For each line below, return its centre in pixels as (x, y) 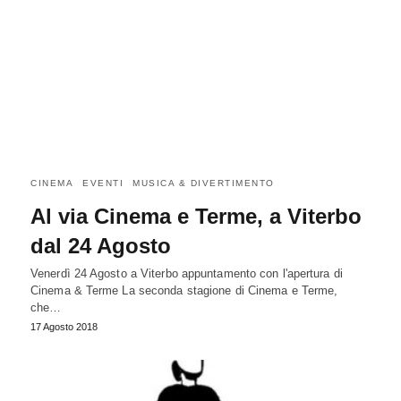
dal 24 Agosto (101, 246)
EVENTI (103, 183)
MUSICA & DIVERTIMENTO (204, 183)
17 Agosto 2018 (64, 327)
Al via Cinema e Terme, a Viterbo (196, 217)
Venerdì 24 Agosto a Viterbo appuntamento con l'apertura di (187, 274)
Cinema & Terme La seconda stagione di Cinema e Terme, (184, 291)
